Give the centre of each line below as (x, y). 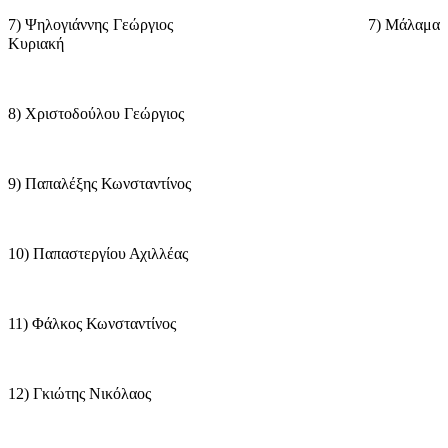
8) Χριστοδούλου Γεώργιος (96, 113)
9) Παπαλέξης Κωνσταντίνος (99, 183)
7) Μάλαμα (404, 24)
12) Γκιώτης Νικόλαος (79, 393)
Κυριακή (36, 43)
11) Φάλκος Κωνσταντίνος (92, 323)
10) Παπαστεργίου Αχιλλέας (98, 253)
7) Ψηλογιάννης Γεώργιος (90, 24)
